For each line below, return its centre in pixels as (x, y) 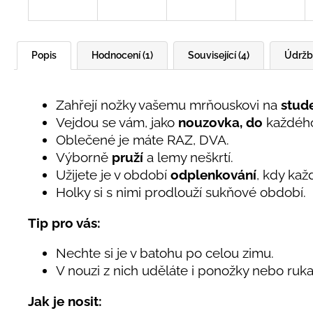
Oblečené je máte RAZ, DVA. (143, 140)
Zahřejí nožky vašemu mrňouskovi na (168, 105)
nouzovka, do (220, 123)
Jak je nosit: (65, 301)
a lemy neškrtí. (188, 158)
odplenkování (213, 175)
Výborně (84, 158)
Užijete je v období (113, 175)
